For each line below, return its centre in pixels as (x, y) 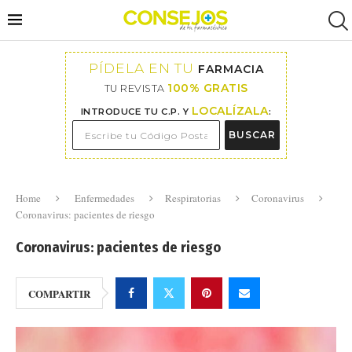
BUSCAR (252, 135)
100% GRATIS (208, 88)
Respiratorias (193, 198)
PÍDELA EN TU (143, 68)
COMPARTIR (59, 293)
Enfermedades (104, 198)
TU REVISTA (136, 88)
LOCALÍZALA (230, 111)
